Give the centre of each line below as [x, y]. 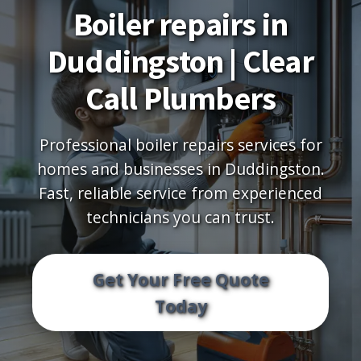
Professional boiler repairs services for [180, 145]
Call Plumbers [180, 98]
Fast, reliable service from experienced [180, 193]
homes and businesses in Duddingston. [180, 169]
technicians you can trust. [180, 217]
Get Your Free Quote [180, 279]
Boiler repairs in [180, 24]
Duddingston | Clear [180, 61]
